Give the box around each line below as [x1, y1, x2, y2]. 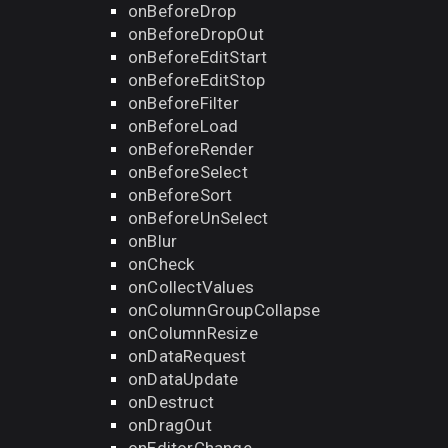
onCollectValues [128, 277, 254, 297]
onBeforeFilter [128, 93, 239, 113]
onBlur [128, 231, 178, 251]
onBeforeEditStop [128, 70, 266, 90]
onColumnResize [128, 323, 258, 343]
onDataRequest [128, 346, 247, 366]
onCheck [128, 254, 195, 274]
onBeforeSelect [128, 162, 248, 182]
